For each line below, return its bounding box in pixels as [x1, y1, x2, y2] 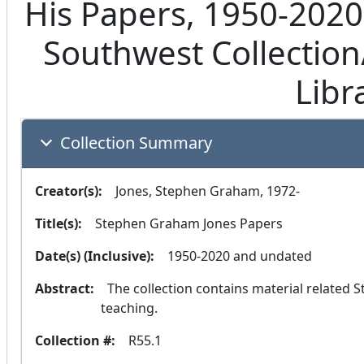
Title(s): [35, 214, 82, 233]
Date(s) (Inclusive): [35, 247, 154, 266]
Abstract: [35, 279, 94, 298]
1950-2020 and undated [167, 247, 312, 266]
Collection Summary [60, 132, 212, 154]
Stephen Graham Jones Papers [95, 214, 283, 233]
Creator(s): [35, 182, 102, 201]
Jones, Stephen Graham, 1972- [115, 182, 300, 201]
